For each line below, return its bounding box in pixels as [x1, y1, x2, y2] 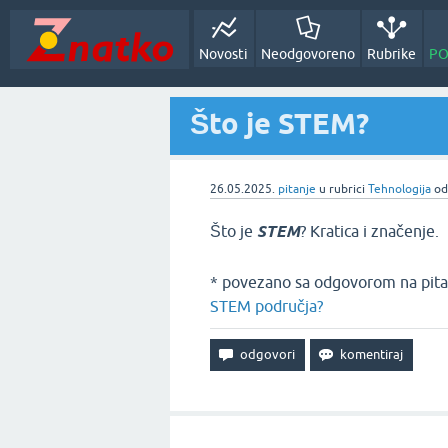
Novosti [199, 46, 249, 62]
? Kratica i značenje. [300, 222, 439, 240]
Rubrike [367, 46, 417, 62]
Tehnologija [368, 182, 431, 196]
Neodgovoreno [260, 46, 355, 62]
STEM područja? [210, 297, 323, 315]
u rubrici [319, 182, 368, 196]
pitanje [278, 182, 316, 196]
